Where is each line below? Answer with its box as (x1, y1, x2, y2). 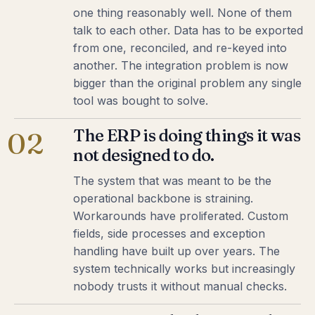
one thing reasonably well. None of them (73, 5, 292, 20)
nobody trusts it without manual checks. (73, 278, 288, 293)
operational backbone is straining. (73, 191, 254, 205)
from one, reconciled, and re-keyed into (73, 40, 288, 55)
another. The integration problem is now (73, 58, 289, 72)
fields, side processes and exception (73, 226, 266, 240)
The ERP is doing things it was (73, 124, 301, 146)
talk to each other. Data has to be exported (73, 22, 304, 37)
